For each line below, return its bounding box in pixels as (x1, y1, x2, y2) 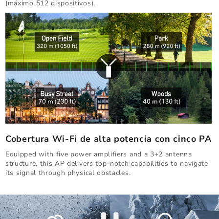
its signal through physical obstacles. (5, 168, 131, 178)
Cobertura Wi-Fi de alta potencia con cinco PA (5, 133, 212, 145)
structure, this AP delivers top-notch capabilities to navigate (5, 159, 208, 169)
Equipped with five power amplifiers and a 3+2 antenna (5, 150, 192, 159)
